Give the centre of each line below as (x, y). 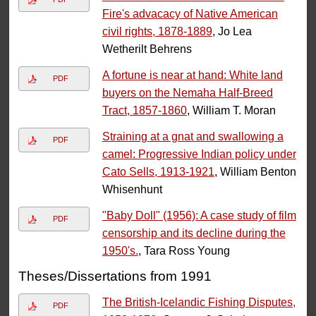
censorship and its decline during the (194, 233)
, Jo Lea (232, 32)
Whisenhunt (132, 190)
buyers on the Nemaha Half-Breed (187, 93)
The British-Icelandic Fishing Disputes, (199, 303)
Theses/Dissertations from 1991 (115, 276)
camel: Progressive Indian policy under (199, 154)
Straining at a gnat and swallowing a (193, 137)
